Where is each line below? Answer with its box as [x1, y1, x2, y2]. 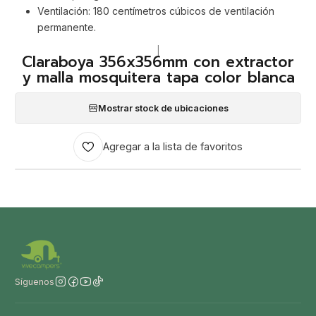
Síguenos [15, 276, 54, 287]
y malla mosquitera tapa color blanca [21, 66, 295, 89]
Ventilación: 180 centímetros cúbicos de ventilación [37, 4, 274, 17]
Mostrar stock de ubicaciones [97, 102, 229, 114]
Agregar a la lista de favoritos [103, 140, 243, 153]
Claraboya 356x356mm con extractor [22, 50, 294, 73]
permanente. [37, 20, 96, 33]
